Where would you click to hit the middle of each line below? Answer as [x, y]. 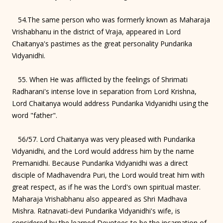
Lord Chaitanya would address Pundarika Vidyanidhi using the [110, 103]
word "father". [35, 115]
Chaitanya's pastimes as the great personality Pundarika [102, 43]
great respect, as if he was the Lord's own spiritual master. [106, 187]
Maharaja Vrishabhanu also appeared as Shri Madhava [100, 199]
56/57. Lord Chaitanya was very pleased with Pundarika [104, 139]
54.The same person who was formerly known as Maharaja [111, 19]
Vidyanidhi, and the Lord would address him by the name [103, 151]
